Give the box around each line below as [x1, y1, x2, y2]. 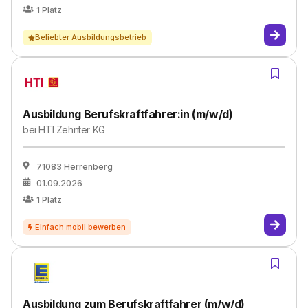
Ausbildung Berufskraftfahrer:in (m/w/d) [23, 107, 233, 121]
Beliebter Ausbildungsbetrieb [35, 32, 146, 42]
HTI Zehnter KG [38, 124, 105, 135]
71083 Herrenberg [36, 162, 113, 172]
